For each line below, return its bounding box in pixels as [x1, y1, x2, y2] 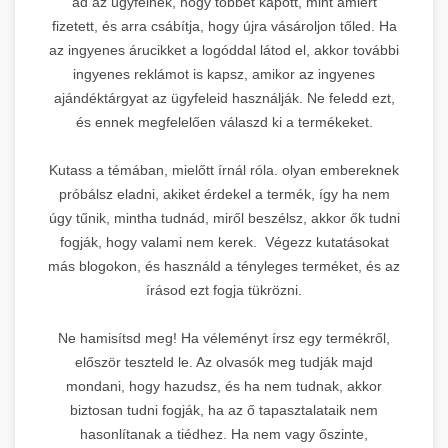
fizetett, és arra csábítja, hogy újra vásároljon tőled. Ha [51, 17, 397, 34]
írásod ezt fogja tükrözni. [146, 281, 302, 298]
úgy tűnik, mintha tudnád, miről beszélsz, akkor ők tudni [48, 209, 400, 226]
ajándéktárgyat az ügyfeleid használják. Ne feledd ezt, [53, 89, 395, 106]
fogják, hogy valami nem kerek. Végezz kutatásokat [59, 233, 389, 250]
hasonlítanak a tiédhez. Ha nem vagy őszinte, [80, 425, 368, 442]
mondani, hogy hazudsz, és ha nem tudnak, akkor [66, 377, 382, 394]
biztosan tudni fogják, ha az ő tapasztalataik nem [70, 401, 378, 418]
